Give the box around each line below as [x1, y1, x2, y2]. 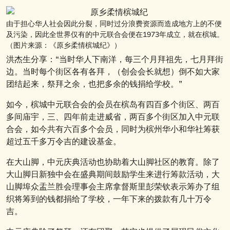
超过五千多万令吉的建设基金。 [6, 137, 121, 146]
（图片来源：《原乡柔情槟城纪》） [6, 41, 121, 50]
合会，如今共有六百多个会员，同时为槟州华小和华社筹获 [6, 124, 220, 134]
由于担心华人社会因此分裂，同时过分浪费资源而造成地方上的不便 [6, 20, 222, 28]
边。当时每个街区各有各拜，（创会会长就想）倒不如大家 [6, 67, 220, 76]
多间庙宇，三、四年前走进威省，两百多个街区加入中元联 [6, 112, 220, 122]
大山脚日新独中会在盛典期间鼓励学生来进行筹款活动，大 [6, 169, 220, 179]
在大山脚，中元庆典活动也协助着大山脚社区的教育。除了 [6, 157, 220, 167]
